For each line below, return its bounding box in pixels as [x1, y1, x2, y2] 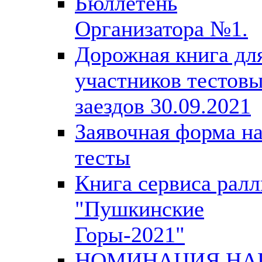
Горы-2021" [75, 222, 185, 247]
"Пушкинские [75, 196, 204, 221]
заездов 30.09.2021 [75, 93, 251, 118]
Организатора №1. [75, 16, 248, 41]
